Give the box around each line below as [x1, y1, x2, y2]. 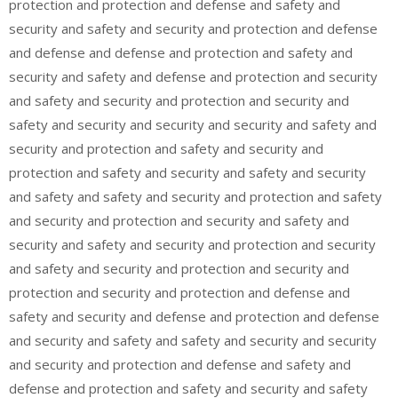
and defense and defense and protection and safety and [9, 44, 353, 61]
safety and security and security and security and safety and [9, 115, 377, 133]
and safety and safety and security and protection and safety [9, 187, 382, 205]
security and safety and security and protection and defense [9, 20, 378, 37]
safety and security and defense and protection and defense [9, 307, 379, 325]
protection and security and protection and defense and [9, 283, 350, 301]
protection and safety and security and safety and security [9, 163, 366, 181]
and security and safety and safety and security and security [9, 331, 377, 349]
